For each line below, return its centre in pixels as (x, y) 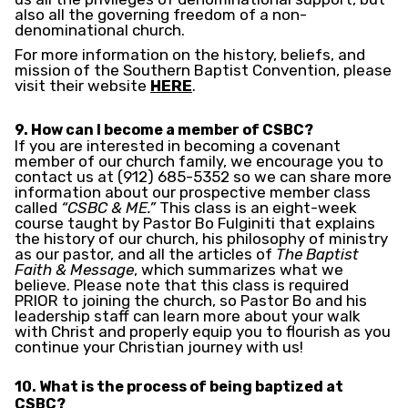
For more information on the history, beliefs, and (190, 55)
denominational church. (100, 31)
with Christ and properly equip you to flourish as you (203, 332)
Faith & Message (74, 270)
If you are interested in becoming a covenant (178, 146)
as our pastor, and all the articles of (145, 255)
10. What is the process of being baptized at (179, 387)
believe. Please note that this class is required (182, 286)
